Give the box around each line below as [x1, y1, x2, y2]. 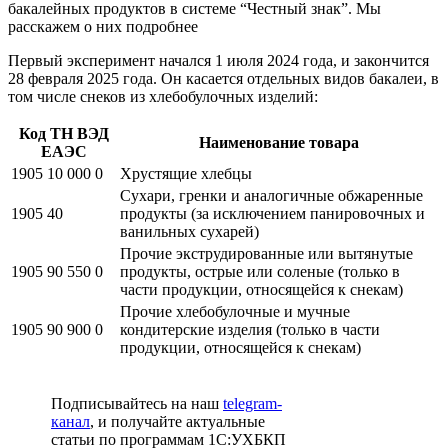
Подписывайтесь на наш [51, 394, 223, 412]
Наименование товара [198, 133, 359, 151]
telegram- [223, 394, 282, 412]
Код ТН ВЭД [18, 124, 109, 142]
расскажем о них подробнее [8, 17, 198, 35]
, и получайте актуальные [90, 412, 265, 430]
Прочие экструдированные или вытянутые [120, 244, 413, 262]
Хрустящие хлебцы [120, 164, 252, 182]
